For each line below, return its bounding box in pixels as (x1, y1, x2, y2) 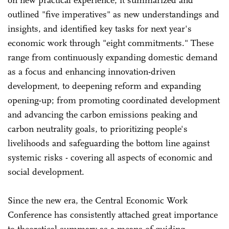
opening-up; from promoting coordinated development (8, 95, 220, 106)
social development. (8, 166, 84, 177)
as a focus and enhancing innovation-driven (8, 66, 175, 77)
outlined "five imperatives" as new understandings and (8, 9, 219, 20)
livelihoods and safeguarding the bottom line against (8, 138, 210, 149)
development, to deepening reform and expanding (8, 80, 201, 91)
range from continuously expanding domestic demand (8, 52, 218, 63)
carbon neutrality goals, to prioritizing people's (8, 123, 188, 134)
